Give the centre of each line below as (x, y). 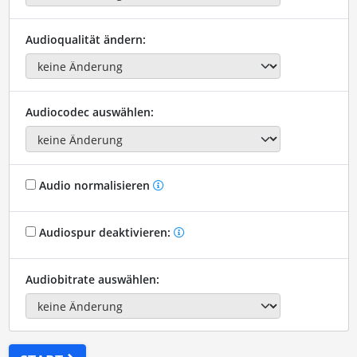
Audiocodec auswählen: (89, 112)
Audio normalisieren (94, 185)
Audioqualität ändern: (85, 39)
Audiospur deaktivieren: (104, 232)
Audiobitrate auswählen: (92, 279)
